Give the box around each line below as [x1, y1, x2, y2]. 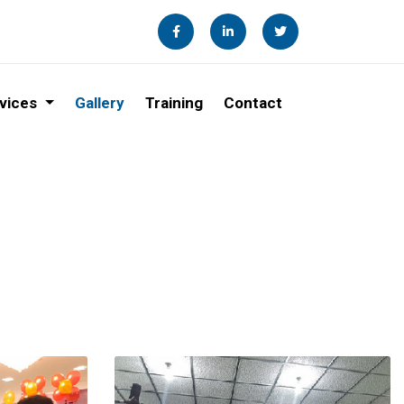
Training [144, 94, 203, 113]
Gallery [74, 94, 124, 113]
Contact [223, 94, 282, 113]
